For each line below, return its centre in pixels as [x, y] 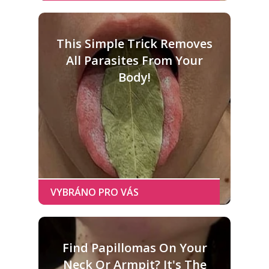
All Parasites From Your [134, 60]
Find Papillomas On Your [134, 247]
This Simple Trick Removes [134, 43]
